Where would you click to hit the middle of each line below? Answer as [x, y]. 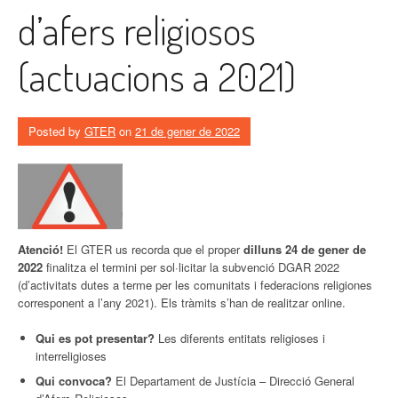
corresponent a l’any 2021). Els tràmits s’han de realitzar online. [182, 302]
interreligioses [71, 355]
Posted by [56, 131]
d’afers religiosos [137, 29]
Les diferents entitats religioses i [240, 338]
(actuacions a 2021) [157, 76]
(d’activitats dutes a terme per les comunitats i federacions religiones [195, 284]
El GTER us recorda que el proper [155, 249]
